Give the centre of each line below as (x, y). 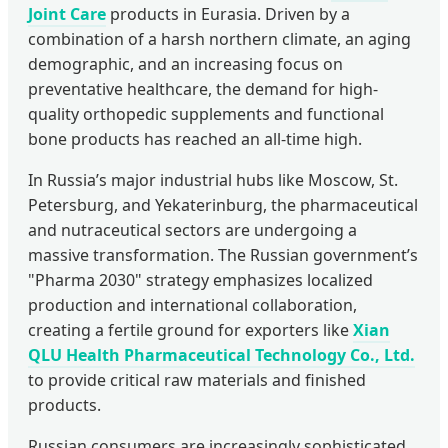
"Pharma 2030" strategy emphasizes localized (200, 280)
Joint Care (67, 14)
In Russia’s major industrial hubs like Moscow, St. (213, 180)
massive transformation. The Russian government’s (223, 255)
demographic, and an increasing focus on (185, 64)
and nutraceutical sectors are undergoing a (192, 230)
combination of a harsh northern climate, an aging (219, 39)
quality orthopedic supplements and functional (206, 114)
